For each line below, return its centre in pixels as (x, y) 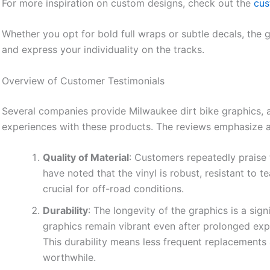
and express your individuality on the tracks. (103, 50)
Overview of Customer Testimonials (83, 80)
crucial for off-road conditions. (114, 189)
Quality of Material (86, 158)
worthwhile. (70, 258)
